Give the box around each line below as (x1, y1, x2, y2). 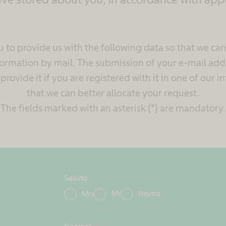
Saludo (64, 174, 88, 182)
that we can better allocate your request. (27, 87, 199, 98)
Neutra (138, 189, 160, 198)
